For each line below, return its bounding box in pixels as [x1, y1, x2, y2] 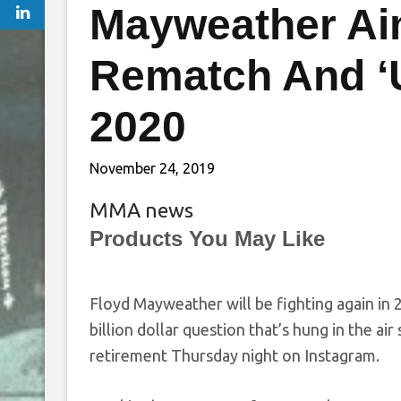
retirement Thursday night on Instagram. [89, 346, 380, 364]
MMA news [89, 199, 193, 221]
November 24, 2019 [89, 160, 215, 176]
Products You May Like [89, 226, 325, 251]
